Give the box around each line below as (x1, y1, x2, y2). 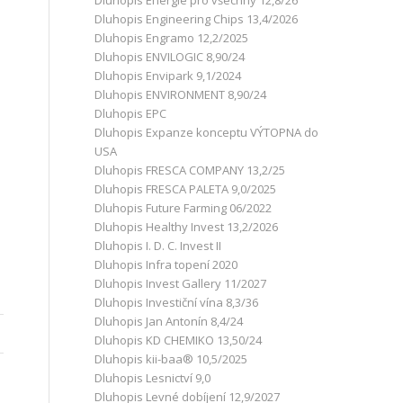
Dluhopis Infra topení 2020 (94, 256, 238, 273)
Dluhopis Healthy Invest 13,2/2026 (94, 219, 279, 235)
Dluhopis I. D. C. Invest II (94, 237, 222, 254)
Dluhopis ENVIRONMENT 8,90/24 (94, 86, 267, 103)
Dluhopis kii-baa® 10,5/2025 (94, 351, 248, 367)
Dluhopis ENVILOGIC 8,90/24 (94, 49, 246, 65)
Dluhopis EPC (94, 105, 167, 121)
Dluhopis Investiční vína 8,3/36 (94, 294, 259, 310)
